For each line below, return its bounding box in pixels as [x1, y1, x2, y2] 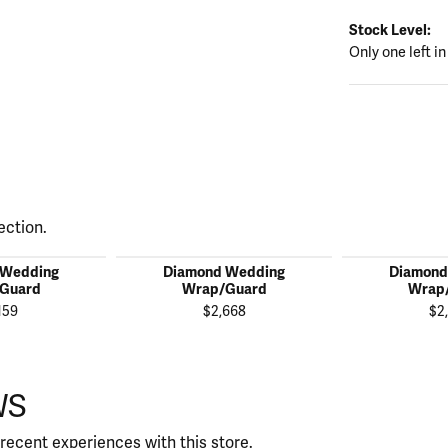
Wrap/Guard [181, 279, 267, 298]
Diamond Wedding [163, 262, 285, 281]
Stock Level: [349, 20, 431, 39]
